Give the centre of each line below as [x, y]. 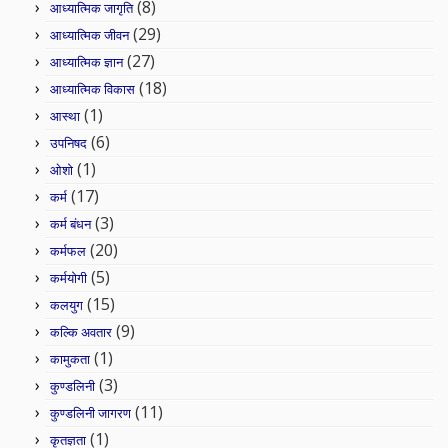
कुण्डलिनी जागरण [90, 413]
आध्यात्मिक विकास [92, 89]
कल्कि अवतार [81, 332]
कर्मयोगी [68, 278]
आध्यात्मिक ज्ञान [86, 62]
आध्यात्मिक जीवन [89, 35]
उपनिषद [68, 143]
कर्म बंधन [70, 224]
